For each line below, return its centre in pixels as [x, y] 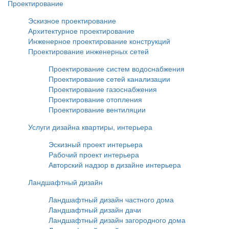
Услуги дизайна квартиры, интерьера [90, 127]
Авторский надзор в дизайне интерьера [115, 164]
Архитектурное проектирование [81, 30]
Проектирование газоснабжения [103, 89]
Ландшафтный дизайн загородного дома [117, 220]
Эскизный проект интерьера [96, 144]
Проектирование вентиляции [97, 109]
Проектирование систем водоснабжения [117, 68]
